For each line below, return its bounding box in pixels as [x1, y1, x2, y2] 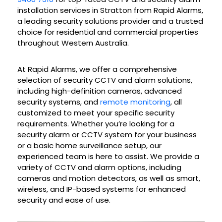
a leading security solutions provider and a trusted [17, 16, 203, 27]
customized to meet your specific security [17, 108, 174, 118]
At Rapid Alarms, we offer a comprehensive [17, 64, 177, 75]
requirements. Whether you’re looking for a [17, 118, 174, 129]
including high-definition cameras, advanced [17, 86, 182, 97]
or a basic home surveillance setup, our [17, 140, 162, 151]
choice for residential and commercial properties [17, 27, 198, 38]
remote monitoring [100, 97, 170, 108]
